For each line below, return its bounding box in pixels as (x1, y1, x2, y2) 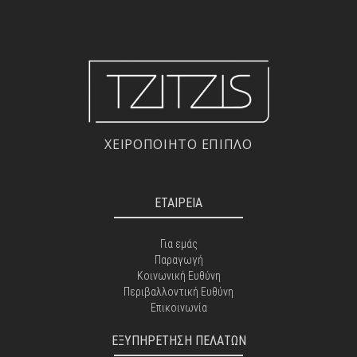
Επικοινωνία (150, 300, 207, 314)
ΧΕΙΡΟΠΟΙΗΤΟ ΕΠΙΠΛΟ (104, 135, 253, 153)
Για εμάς (159, 237, 198, 250)
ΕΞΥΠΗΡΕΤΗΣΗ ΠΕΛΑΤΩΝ (111, 332, 246, 348)
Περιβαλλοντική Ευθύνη (124, 284, 233, 298)
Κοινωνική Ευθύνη (136, 269, 221, 282)
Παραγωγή (154, 253, 203, 266)
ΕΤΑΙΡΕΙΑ (155, 194, 202, 210)
